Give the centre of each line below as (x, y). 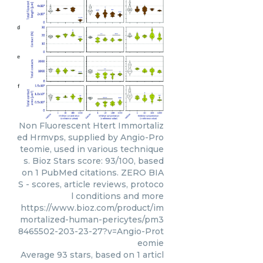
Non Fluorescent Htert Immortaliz (91, 125)
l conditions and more (117, 196)
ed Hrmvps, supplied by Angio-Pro (90, 137)
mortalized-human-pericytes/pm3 (92, 219)
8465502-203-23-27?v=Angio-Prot (91, 231)
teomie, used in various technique (92, 149)
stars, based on (102, 254)
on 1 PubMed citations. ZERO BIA (93, 172)
